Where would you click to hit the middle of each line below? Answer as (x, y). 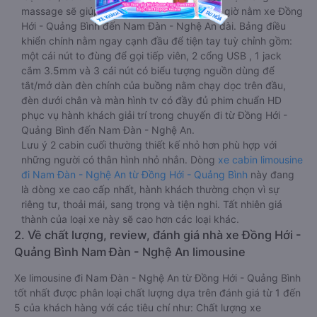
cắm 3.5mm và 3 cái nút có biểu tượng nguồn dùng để (148, 70)
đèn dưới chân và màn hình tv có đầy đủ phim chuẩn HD (151, 100)
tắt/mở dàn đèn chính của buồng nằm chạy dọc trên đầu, (154, 85)
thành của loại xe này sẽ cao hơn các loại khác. (130, 219)
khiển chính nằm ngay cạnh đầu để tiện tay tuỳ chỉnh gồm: (157, 41)
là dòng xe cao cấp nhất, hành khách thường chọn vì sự (150, 189)
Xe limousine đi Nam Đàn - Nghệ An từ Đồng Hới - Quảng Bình (157, 278)
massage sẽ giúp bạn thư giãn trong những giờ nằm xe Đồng (162, 11)
